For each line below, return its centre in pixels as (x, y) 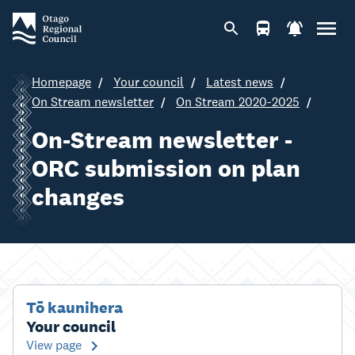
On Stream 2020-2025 (238, 102)
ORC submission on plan (166, 168)
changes (78, 197)
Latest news (240, 82)
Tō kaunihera (74, 307)
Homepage (61, 82)
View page (54, 345)
